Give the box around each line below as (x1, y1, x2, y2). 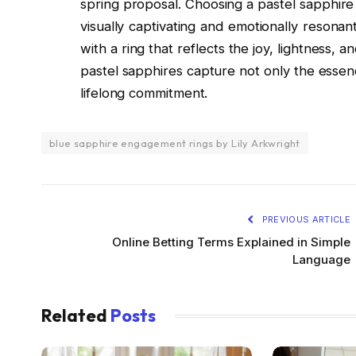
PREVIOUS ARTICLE (259, 214, 350, 226)
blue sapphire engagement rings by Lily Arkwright (49, 137, 300, 150)
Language (292, 252, 350, 268)
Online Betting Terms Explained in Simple (112, 234, 350, 250)
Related (41, 304, 110, 327)
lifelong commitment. (80, 85, 208, 102)
